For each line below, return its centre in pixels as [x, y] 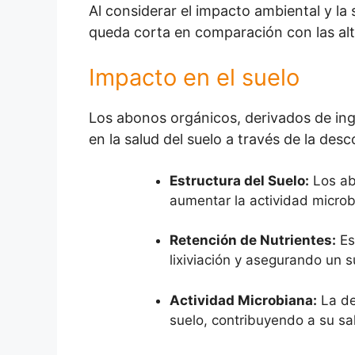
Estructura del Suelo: [239, 180]
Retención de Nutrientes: [253, 240]
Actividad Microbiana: [243, 300]
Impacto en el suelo [194, 77]
